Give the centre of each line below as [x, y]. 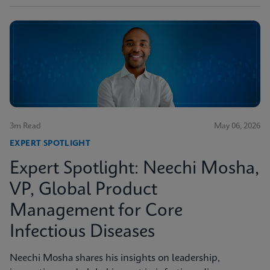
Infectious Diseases [82, 233]
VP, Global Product [83, 190]
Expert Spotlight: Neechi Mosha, [134, 169]
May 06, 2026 [237, 127]
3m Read [25, 127]
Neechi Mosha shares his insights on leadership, [115, 259]
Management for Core [96, 212]
